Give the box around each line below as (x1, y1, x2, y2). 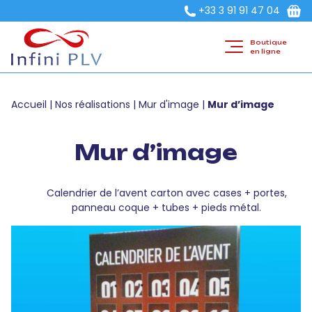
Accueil (11, 97, 47, 111)
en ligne (250, 47, 281, 56)
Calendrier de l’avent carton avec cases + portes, (46, 186, 287, 200)
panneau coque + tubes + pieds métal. (72, 201, 261, 214)
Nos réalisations (55, 97, 130, 111)
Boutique (250, 38, 287, 47)
